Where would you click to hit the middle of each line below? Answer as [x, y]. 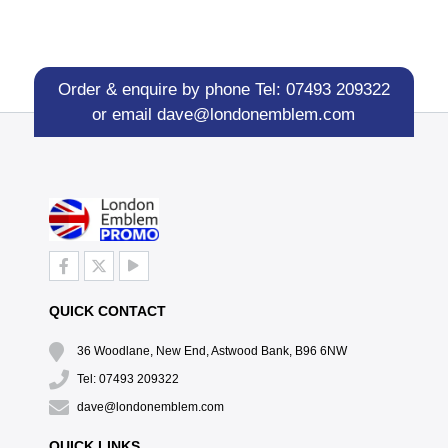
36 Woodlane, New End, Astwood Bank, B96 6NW [211, 351]
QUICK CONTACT [107, 311]
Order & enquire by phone [156, 89]
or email [125, 114]
